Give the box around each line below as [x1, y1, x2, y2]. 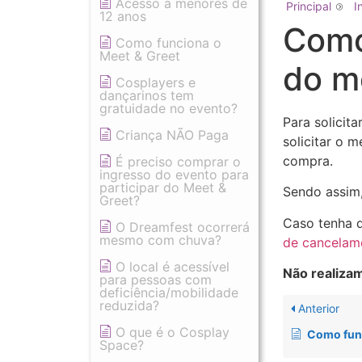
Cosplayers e [116, 74, 196, 90]
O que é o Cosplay [116, 324, 229, 340]
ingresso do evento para [99, 166, 249, 183]
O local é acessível [116, 259, 229, 275]
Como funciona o [116, 35, 221, 51]
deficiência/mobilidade [99, 284, 238, 301]
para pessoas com [99, 271, 212, 288]
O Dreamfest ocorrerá [116, 219, 250, 235]
